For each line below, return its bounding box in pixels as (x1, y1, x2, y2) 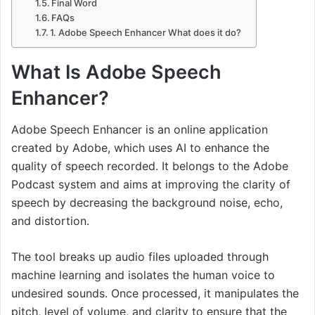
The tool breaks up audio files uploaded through (11, 250, 269, 264)
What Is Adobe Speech (11, 60, 221, 84)
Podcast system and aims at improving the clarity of (11, 177, 290, 192)
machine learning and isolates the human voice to (11, 268, 275, 283)
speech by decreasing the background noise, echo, (11, 195, 283, 210)
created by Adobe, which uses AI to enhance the (11, 141, 269, 155)
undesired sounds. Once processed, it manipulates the (11, 286, 299, 301)
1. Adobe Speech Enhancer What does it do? (50, 26, 242, 38)
